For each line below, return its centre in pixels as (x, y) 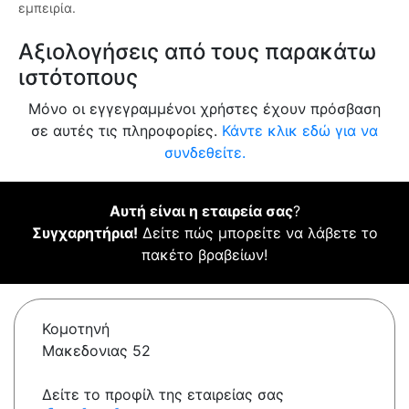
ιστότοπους (78, 78)
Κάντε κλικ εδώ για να (300, 131)
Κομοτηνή (76, 329)
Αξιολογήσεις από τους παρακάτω (197, 52)
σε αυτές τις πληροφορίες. (126, 131)
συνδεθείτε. (204, 153)
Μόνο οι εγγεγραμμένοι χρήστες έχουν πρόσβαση (204, 109)
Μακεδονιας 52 (96, 351)
